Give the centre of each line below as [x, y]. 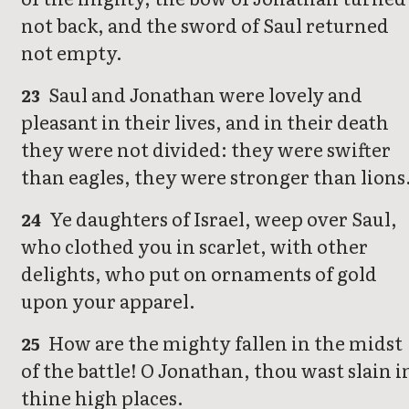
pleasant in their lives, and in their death [205, 122]
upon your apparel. [108, 301]
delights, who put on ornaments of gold [199, 273]
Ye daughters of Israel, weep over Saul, [222, 219]
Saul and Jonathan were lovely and [204, 94]
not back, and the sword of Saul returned [205, 25]
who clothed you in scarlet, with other [194, 246]
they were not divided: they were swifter [206, 149]
